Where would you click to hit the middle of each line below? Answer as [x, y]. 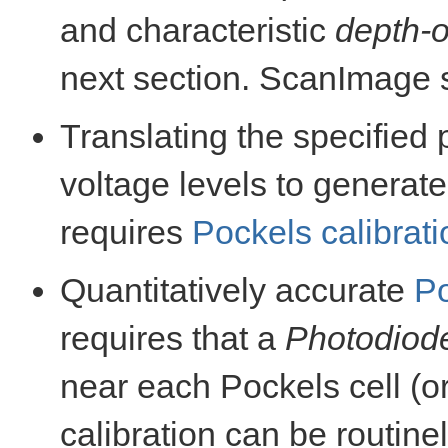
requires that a [172, 338]
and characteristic [197, 30]
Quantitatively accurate [237, 290]
